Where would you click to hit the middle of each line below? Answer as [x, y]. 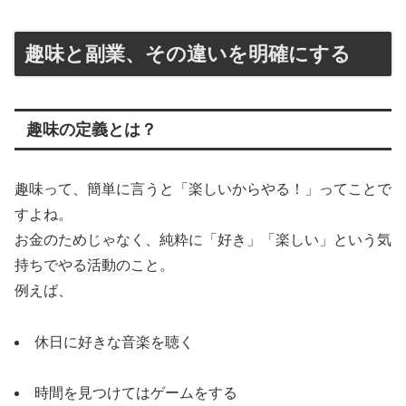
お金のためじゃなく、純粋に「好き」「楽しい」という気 [203, 239]
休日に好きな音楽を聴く [114, 342]
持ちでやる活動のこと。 [94, 265]
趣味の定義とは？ [91, 129]
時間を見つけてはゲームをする [136, 393]
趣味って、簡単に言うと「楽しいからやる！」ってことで [203, 188]
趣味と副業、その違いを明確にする [188, 53]
